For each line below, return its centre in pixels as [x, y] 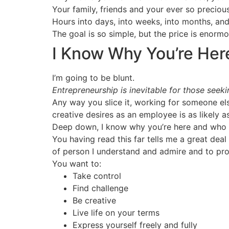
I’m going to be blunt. [93, 78]
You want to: [77, 164]
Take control [97, 176]
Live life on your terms [116, 213]
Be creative [94, 200]
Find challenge [100, 188]
